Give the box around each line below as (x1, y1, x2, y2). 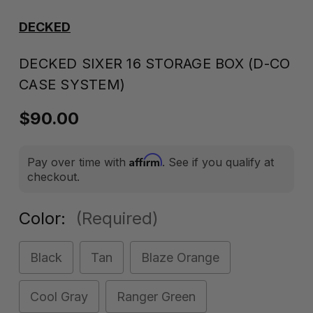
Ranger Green (117, 289, 196, 304)
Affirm (129, 153, 162, 167)
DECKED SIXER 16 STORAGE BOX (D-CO (19, 55, 291, 72)
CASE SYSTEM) (19, 76, 125, 93)
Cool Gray (30, 289, 88, 304)
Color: (19, 208, 71, 228)
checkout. (27, 170, 80, 184)
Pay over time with (27, 155, 129, 169)
